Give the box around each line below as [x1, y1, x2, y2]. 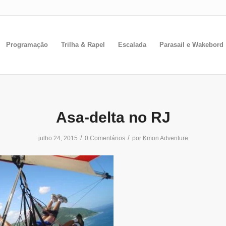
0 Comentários [84, 135, 125, 142]
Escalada [118, 41, 146, 48]
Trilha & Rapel [61, 41, 105, 48]
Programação [6, 41, 48, 48]
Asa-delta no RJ [55, 109, 171, 126]
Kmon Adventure [142, 135, 188, 142]
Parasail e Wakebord [159, 41, 223, 48]
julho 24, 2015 [38, 135, 78, 142]
